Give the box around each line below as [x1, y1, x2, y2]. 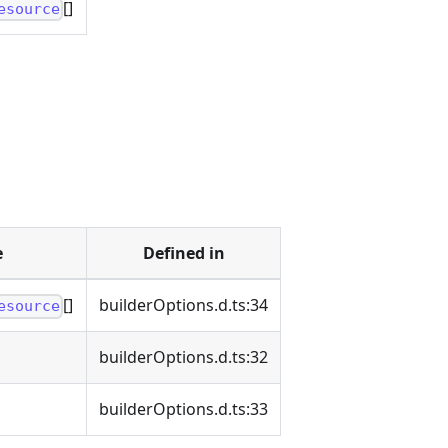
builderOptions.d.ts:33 [99, 398, 268, 421]
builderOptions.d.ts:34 [99, 294, 268, 317]
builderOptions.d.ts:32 [99, 346, 268, 369]
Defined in [142, 242, 225, 265]
